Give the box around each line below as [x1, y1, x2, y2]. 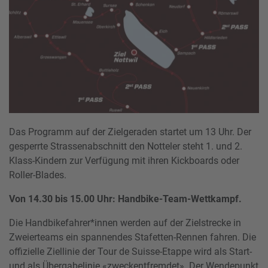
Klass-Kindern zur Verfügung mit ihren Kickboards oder [9, 154, 239, 166]
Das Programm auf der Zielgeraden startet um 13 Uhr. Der [9, 126, 251, 138]
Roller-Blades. [9, 169, 66, 181]
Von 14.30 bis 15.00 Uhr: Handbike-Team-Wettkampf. [9, 193, 244, 205]
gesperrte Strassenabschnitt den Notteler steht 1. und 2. [9, 140, 242, 152]
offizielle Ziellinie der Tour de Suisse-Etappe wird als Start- [9, 245, 252, 257]
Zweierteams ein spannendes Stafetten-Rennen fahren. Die [9, 231, 256, 243]
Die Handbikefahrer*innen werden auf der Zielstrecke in [9, 217, 241, 229]
